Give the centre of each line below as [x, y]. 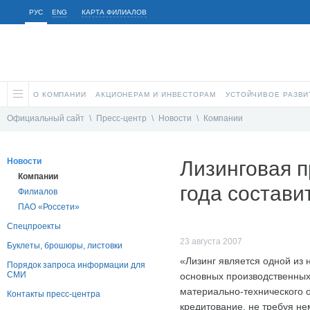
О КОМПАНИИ [60, 94]
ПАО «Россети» [49, 207]
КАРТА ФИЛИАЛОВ [114, 12]
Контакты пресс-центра [54, 294]
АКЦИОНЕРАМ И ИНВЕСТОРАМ [156, 94]
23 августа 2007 [211, 242]
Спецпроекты [34, 227]
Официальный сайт [46, 119]
